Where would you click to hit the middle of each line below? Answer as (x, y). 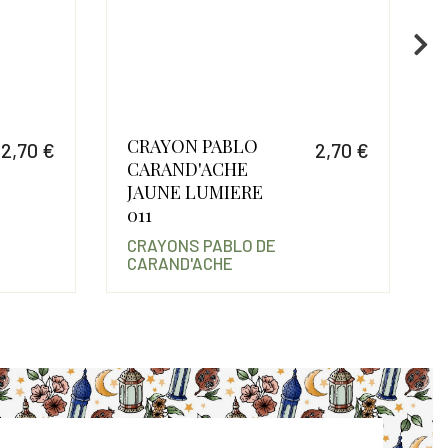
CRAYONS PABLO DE (201, 245)
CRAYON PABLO (192, 146)
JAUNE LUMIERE (194, 192)
